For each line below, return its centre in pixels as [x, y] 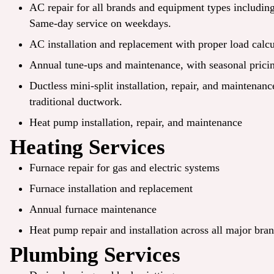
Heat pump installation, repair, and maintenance [136, 123]
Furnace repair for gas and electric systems [124, 168]
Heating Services [87, 147]
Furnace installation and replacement [111, 189]
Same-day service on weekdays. [100, 24]
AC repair [51, 8]
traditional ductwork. [76, 102]
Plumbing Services [95, 255]
